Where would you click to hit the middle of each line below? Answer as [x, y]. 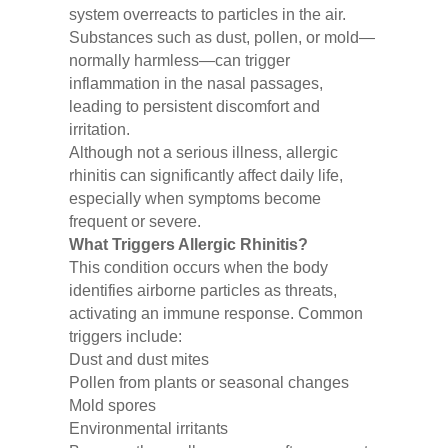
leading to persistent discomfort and [194, 107]
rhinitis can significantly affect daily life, [205, 176]
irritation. [99, 130]
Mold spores [112, 406]
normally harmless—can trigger [179, 61]
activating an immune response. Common [215, 314]
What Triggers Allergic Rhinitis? [188, 245]
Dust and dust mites [138, 360]
